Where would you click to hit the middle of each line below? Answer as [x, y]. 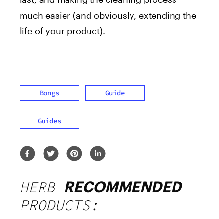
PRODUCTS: [59, 205]
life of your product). [62, 31]
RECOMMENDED [122, 187]
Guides [49, 121]
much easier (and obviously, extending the [108, 15]
